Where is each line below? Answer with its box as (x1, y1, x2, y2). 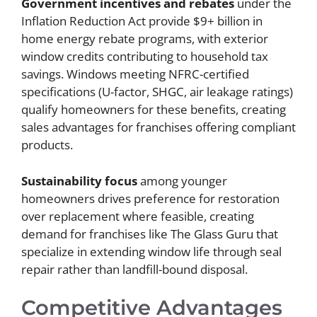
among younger (137, 172, 227, 189)
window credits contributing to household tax (21, 48, 268, 65)
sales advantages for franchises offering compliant (21, 119, 296, 136)
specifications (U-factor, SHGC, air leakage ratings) (21, 83, 293, 100)
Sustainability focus (21, 172, 137, 189)
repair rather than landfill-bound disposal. (21, 260, 248, 277)
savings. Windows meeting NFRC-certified (21, 66, 249, 83)
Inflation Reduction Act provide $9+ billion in (21, 13, 263, 30)
